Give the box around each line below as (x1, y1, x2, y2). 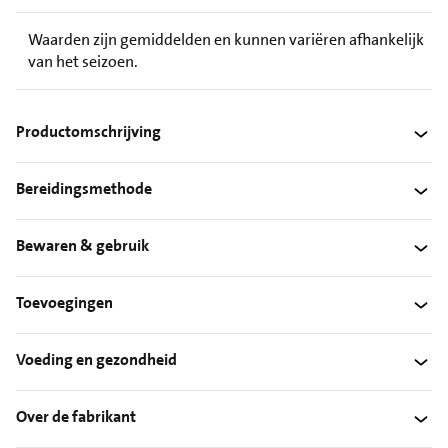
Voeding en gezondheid (16, 349, 177, 371)
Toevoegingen (16, 292, 113, 314)
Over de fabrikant (16, 406, 136, 428)
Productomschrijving (16, 121, 161, 143)
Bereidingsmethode (16, 178, 152, 200)
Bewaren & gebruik (16, 235, 149, 257)
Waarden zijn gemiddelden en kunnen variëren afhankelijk (28, 28, 424, 50)
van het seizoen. (28, 50, 138, 72)
